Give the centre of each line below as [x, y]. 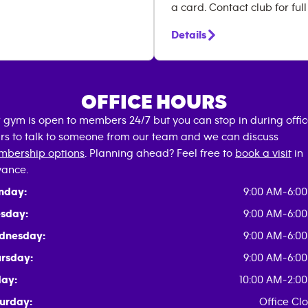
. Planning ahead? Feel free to [160, 153]
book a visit [263, 153]
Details [189, 35]
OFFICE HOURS [154, 102]
